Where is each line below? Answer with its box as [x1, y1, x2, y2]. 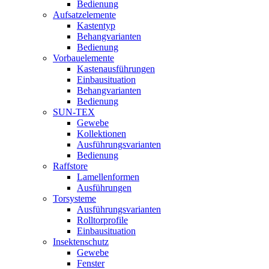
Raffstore [53, 161, 88, 172]
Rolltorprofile [77, 215, 128, 226]
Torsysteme [53, 193, 96, 204]
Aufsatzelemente [53, 10, 116, 20]
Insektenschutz [53, 237, 109, 247]
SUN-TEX [53, 107, 95, 118]
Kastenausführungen [77, 64, 155, 74]
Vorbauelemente [53, 53, 114, 64]
